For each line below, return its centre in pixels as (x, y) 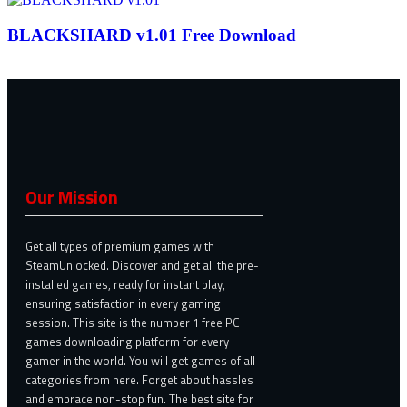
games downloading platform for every (127, 341)
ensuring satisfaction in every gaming (123, 303)
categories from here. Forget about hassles (139, 379)
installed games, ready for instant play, (125, 284)
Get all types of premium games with (120, 246)
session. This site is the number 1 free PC (133, 322)
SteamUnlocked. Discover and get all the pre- (142, 265)
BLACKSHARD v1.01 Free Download (152, 35)
